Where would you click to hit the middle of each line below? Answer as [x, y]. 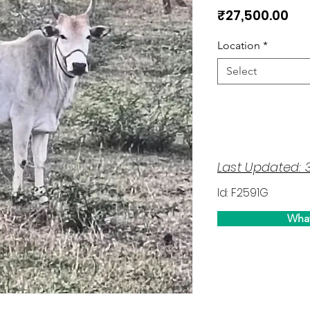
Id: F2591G [243, 193]
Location [239, 45]
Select [241, 71]
